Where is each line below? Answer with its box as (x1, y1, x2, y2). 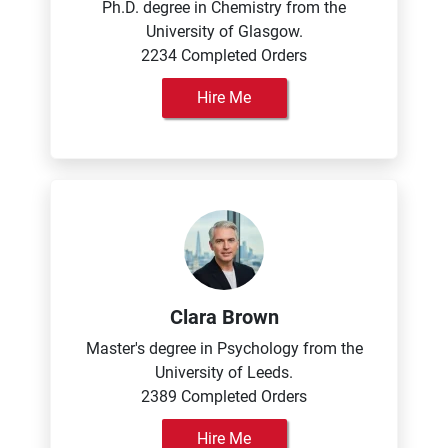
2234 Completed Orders (141, 46, 307, 65)
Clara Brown (169, 305, 279, 329)
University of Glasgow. (145, 22, 303, 41)
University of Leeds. (155, 363, 293, 382)
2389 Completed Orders (141, 387, 307, 406)
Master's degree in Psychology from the (85, 339, 363, 358)
